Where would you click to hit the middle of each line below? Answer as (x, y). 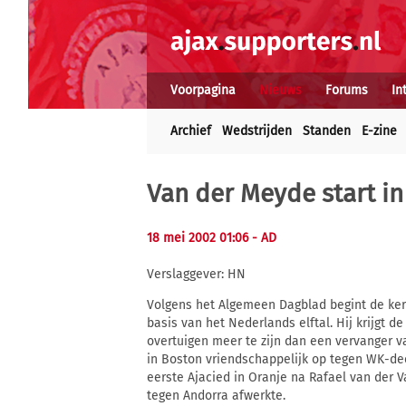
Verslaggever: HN (196, 275)
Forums (347, 90)
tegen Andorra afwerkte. (216, 396)
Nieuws (280, 90)
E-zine (379, 131)
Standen (327, 131)
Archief (191, 131)
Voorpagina (203, 90)
